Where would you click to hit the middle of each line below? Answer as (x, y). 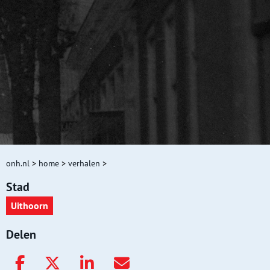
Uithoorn (30, 206)
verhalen (84, 164)
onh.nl (18, 164)
